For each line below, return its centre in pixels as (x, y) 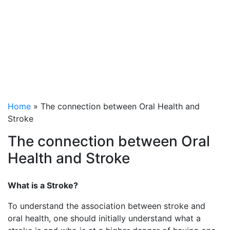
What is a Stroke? (44, 186)
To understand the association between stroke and (107, 206)
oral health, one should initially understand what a (104, 218)
